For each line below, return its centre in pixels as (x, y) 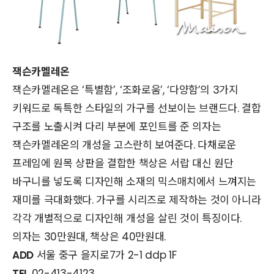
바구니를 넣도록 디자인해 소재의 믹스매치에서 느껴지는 (135, 182)
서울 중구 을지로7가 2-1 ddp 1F (105, 255)
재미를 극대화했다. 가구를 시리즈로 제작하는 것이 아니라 (137, 200)
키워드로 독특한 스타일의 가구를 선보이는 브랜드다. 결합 (137, 109)
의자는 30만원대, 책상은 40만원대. (89, 237)
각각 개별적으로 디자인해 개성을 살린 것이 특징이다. (127, 219)
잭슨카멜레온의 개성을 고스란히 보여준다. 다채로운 (124, 145)
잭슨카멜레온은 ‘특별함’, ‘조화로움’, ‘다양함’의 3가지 (125, 90)
